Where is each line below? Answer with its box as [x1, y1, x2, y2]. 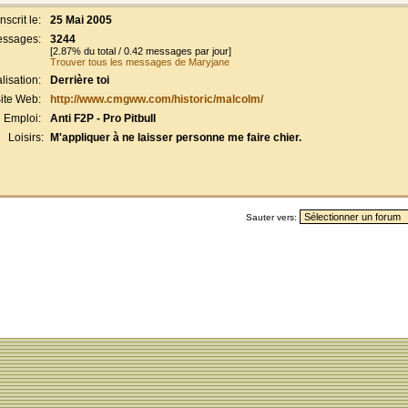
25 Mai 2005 [50, 14, 112, 26]
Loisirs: [8, 131, 44, 144]
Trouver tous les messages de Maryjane [50, 56, 229, 67]
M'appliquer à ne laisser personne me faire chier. [50, 131, 301, 144]
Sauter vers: [246, 212, 300, 222]
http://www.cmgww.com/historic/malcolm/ [50, 93, 263, 106]
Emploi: [4, 112, 44, 125]
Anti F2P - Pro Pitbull [50, 112, 156, 125]
